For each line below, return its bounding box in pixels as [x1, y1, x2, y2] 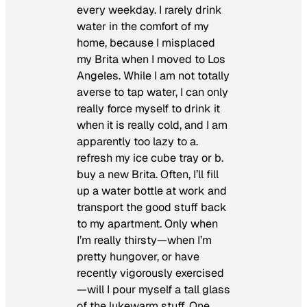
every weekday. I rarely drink [77, 2, 222, 17]
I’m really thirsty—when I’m [77, 232, 212, 247]
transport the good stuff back [77, 199, 227, 214]
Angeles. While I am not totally [77, 68, 230, 83]
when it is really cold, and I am [77, 117, 228, 132]
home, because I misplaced [77, 35, 215, 50]
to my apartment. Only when [77, 216, 218, 231]
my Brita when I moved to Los [77, 51, 225, 66]
